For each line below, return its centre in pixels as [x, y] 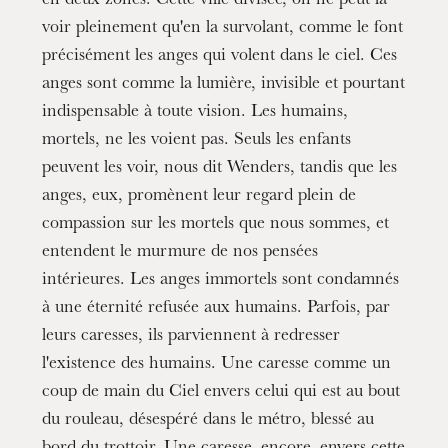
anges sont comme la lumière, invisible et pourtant [224, 84]
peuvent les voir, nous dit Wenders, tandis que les [220, 168]
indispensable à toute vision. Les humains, [195, 112]
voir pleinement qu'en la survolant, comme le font [223, 28]
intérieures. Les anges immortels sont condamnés [221, 280]
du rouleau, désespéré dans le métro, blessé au [208, 420]
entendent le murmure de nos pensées [180, 252]
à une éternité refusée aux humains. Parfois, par [216, 308]
